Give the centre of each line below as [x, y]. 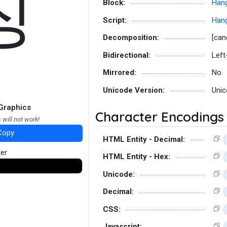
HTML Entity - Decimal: [144, 139]
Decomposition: [131, 37]
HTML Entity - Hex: [137, 157]
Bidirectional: [127, 55]
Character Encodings [160, 117]
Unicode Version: [134, 90]
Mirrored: [120, 72]
